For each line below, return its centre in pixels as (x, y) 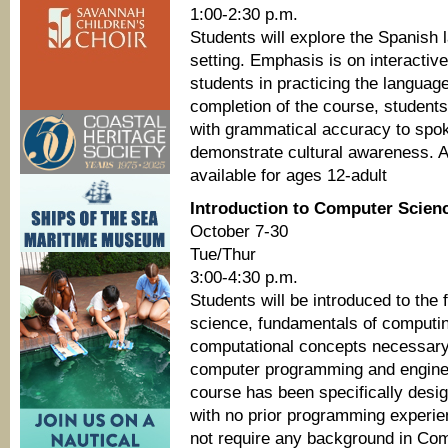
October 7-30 (239, 231)
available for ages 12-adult (288, 175)
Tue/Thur (223, 254)
